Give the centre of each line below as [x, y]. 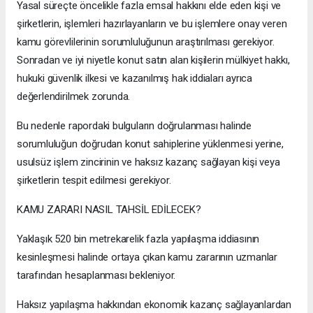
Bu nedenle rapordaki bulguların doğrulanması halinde [134, 126]
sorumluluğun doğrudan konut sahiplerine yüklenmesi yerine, [150, 144]
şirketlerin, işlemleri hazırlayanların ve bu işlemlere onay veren [152, 24]
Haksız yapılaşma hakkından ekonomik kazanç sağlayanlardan [154, 305]
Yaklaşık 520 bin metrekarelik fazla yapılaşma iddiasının [138, 239]
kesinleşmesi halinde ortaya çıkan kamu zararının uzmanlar [147, 257]
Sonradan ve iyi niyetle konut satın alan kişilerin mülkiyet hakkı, [153, 60]
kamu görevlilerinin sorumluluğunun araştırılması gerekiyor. [146, 42]
